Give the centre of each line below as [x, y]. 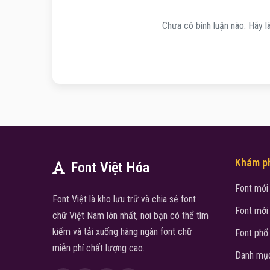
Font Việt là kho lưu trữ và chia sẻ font [124, 199]
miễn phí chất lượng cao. [99, 248]
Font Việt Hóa [110, 168]
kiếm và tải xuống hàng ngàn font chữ [122, 232]
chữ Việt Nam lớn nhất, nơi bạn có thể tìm [130, 216]
